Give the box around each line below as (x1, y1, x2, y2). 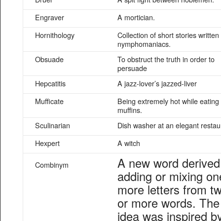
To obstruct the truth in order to (117, 54, 215, 64)
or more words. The (117, 194, 220, 211)
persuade (117, 63, 147, 73)
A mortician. (117, 12, 155, 22)
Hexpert (35, 138, 60, 148)
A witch (117, 138, 140, 148)
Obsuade (35, 54, 64, 64)
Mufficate (35, 96, 64, 106)
